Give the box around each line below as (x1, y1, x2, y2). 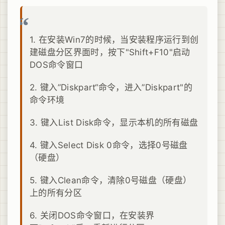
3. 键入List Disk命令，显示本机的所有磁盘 (30, 117, 198, 128)
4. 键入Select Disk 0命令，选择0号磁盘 (30, 140, 188, 150)
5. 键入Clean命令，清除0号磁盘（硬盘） (30, 175, 192, 185)
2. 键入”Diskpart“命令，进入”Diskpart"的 (30, 82, 192, 92)
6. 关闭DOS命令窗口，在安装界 (30, 210, 155, 220)
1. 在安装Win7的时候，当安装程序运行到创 (30, 34, 199, 45)
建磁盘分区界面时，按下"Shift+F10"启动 (30, 47, 190, 57)
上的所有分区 (30, 187, 82, 198)
